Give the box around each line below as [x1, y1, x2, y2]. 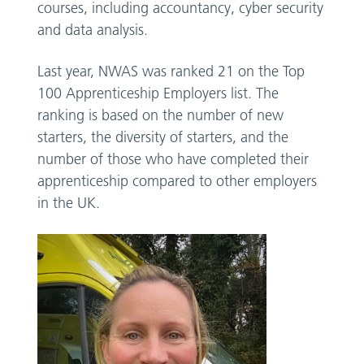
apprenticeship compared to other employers [37, 171, 318, 190]
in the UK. [37, 193, 101, 212]
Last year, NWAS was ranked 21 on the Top [37, 62, 305, 80]
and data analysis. [37, 20, 149, 39]
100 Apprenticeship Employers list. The [37, 84, 279, 102]
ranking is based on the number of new [37, 106, 284, 124]
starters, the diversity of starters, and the [37, 128, 289, 146]
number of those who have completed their [37, 149, 310, 168]
